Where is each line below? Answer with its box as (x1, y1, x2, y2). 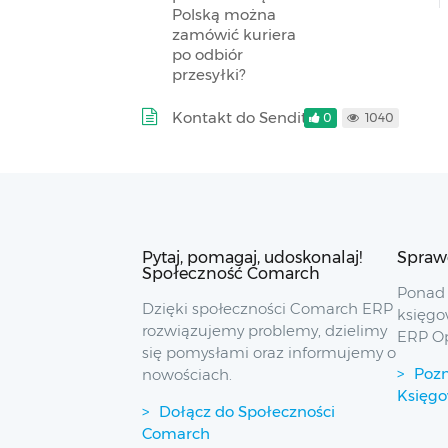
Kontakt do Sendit (172, 108, 307, 127)
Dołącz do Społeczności (159, 401, 335, 421)
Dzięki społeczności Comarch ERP (142, 298, 393, 318)
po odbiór (172, 45, 243, 64)
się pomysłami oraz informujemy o (142, 342, 396, 362)
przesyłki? (172, 65, 245, 84)
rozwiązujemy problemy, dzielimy (142, 320, 387, 340)
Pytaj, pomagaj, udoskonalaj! (142, 247, 362, 268)
